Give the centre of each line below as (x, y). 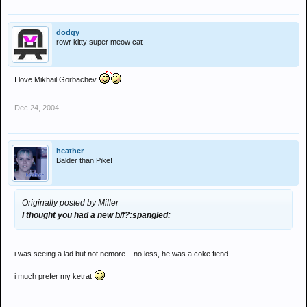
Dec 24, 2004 (37, 108)
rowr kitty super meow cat (99, 42)
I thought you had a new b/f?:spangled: (96, 215)
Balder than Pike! (84, 160)
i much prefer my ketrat (54, 276)
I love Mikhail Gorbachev (57, 79)
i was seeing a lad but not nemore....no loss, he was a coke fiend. (122, 254)
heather (70, 151)
